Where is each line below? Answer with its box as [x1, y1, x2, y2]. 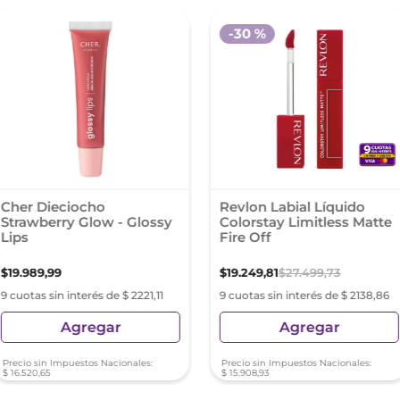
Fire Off [219, 229, 271, 246]
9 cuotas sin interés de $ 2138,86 [219, 288, 389, 302]
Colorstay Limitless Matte [219, 213, 392, 230]
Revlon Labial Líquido [219, 198, 365, 215]
